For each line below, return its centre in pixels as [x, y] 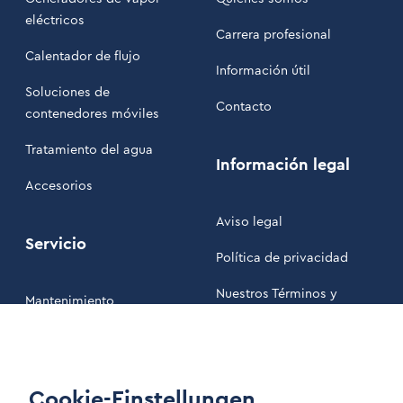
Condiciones [254, 316]
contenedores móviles [92, 114]
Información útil [263, 71]
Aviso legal [249, 222]
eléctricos [55, 21]
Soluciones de [67, 93]
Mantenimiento [70, 301]
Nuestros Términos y [277, 294]
